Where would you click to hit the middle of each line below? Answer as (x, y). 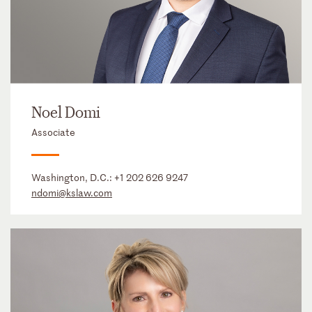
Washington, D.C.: (73, 178)
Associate (53, 132)
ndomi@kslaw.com (72, 193)
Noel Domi (66, 113)
